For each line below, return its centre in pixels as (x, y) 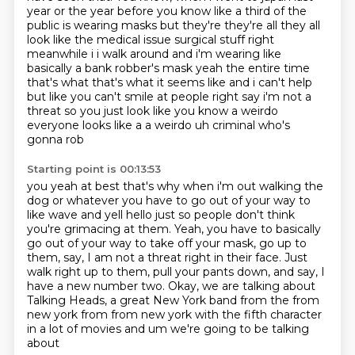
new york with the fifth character (231, 315)
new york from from (84, 315)
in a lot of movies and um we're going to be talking (168, 329)
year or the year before (92, 11)
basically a (55, 68)
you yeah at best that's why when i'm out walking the (175, 186)
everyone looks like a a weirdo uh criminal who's (158, 125)
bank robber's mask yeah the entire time (197, 68)
